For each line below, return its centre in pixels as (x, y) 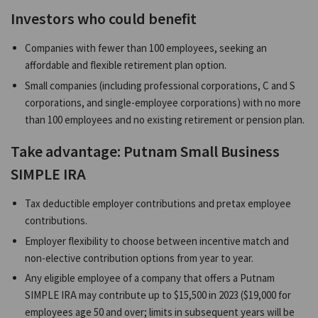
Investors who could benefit (104, 18)
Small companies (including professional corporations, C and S (160, 85)
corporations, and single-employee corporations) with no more (163, 102)
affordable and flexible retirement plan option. (126, 65)
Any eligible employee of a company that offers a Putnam (150, 278)
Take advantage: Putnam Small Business (145, 151)
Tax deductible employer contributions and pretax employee (158, 204)
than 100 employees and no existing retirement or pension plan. (165, 119)
